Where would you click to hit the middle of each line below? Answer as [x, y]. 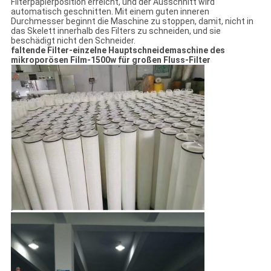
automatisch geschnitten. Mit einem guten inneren [110, 12]
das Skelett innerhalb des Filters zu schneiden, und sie [116, 31]
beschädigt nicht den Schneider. [73, 41]
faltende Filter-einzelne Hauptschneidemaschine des [118, 51]
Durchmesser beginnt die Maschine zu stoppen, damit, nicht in [132, 21]
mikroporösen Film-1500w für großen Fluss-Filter [110, 60]
